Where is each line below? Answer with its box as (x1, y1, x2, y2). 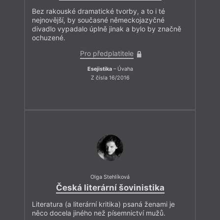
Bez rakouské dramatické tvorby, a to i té (32, 7, 165, 16)
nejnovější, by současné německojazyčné (32, 16, 165, 25)
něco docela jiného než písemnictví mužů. (32, 209, 165, 218)
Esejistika (87, 66, 112, 73)
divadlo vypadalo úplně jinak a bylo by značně (32, 25, 181, 33)
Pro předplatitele (80, 49, 134, 58)
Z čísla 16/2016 (90, 75, 130, 82)
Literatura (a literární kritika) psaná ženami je (32, 200, 175, 209)
